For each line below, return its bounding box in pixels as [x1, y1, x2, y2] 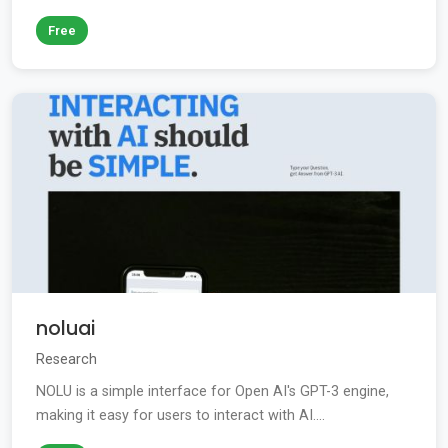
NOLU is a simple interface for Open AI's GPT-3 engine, [36, 383, 389, 401]
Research [36, 351, 97, 369]
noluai [36, 315, 95, 343]
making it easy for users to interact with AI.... [36, 407, 325, 425]
